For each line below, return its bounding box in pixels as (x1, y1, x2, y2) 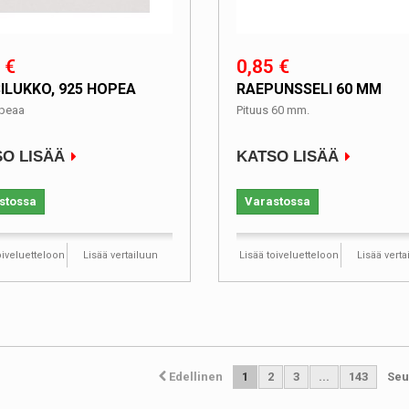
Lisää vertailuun (82, 249, 158, 261)
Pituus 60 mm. (236, 103, 309, 117)
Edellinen (168, 370, 223, 383)
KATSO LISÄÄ (236, 148, 339, 165)
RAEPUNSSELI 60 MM (236, 80, 382, 98)
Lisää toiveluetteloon (238, 249, 339, 261)
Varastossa (245, 194, 310, 208)
